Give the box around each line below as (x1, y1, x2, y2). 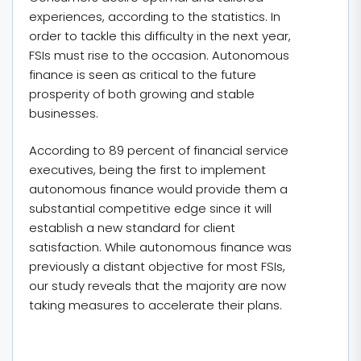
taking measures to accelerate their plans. (29, 297, 282, 313)
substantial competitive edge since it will (29, 200, 272, 217)
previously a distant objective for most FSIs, (29, 258, 285, 275)
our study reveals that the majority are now (29, 277, 286, 294)
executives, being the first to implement (29, 161, 266, 178)
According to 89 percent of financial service (29, 142, 288, 159)
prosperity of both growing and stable (29, 85, 255, 102)
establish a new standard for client (29, 219, 235, 236)
